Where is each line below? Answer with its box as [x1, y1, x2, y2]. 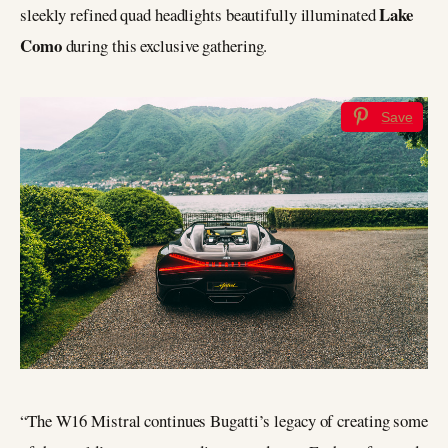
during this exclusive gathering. [61, 33, 268, 57]
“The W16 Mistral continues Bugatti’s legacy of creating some [20, 408, 428, 432]
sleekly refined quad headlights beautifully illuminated [20, 2, 376, 26]
